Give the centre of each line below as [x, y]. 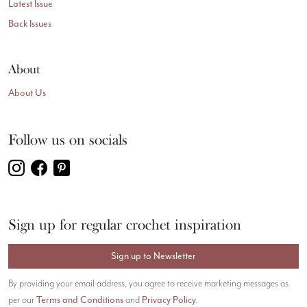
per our [22, 300]
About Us [27, 93]
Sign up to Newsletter [153, 256]
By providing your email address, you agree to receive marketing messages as [148, 284]
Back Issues [30, 23]
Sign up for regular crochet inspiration [125, 225]
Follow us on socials [68, 140]
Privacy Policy [169, 300]
